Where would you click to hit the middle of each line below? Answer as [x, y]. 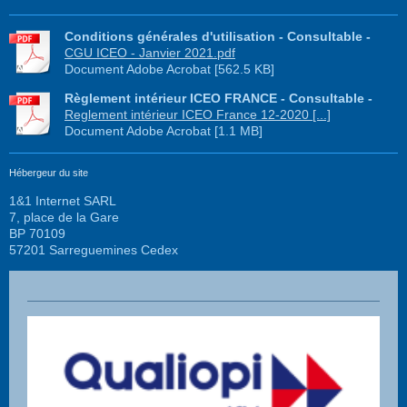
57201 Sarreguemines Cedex [94, 249]
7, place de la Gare [64, 217]
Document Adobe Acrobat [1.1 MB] [164, 130]
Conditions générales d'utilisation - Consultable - [218, 36]
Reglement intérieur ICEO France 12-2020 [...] [198, 114]
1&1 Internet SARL [63, 200]
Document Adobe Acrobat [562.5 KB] [169, 69]
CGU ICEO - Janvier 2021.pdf [150, 52]
